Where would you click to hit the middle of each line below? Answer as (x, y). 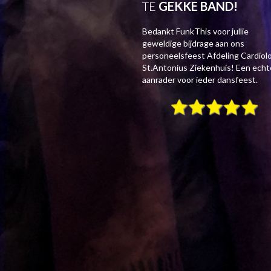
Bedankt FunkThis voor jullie (195, 31)
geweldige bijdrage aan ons (193, 43)
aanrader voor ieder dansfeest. (200, 80)
